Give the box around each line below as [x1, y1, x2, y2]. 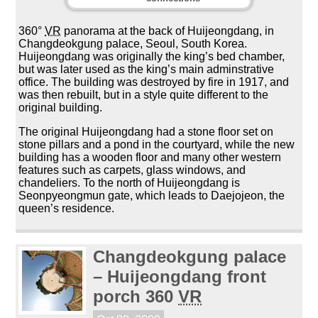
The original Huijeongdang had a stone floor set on [18, 125, 274, 138]
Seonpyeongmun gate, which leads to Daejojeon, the [18, 189, 285, 202]
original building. [18, 101, 103, 114]
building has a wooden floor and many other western [18, 150, 282, 163]
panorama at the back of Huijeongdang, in [61, 24, 275, 37]
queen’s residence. [18, 202, 115, 214]
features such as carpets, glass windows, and [18, 163, 246, 176]
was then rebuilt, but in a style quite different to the [18, 88, 269, 101]
